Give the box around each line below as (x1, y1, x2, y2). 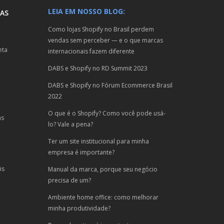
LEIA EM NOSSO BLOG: (48, 6, 125, 16)
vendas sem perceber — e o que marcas (48, 36, 163, 44)
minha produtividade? (48, 204, 110, 212)
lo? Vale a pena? (48, 120, 93, 128)
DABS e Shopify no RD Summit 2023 (48, 64, 147, 72)
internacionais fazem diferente (48, 47, 134, 55)
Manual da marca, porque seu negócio (48, 165, 157, 173)
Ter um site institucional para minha (48, 137, 149, 145)
